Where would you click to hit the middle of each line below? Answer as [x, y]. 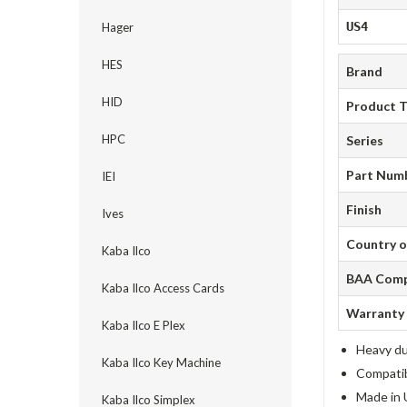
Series [365, 141]
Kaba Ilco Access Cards [163, 288]
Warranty [376, 313]
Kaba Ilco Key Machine [161, 362]
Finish [364, 210]
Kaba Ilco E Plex [144, 325]
